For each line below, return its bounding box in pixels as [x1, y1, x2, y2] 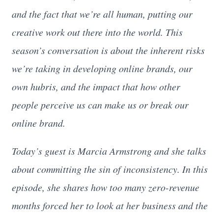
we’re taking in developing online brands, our [12, 61, 192, 75]
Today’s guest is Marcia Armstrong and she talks [12, 144, 206, 157]
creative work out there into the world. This [12, 25, 183, 38]
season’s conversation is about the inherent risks [12, 43, 205, 56]
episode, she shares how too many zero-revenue [12, 180, 199, 193]
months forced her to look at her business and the [12, 198, 208, 212]
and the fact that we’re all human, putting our [12, 7, 192, 20]
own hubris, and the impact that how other [12, 80, 180, 93]
